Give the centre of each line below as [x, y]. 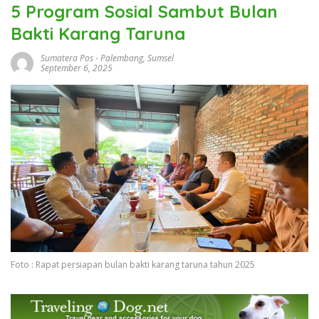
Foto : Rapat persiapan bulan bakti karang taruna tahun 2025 [133, 264]
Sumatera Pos [67, 58]
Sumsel [161, 58]
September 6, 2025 [77, 68]
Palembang [122, 58]
